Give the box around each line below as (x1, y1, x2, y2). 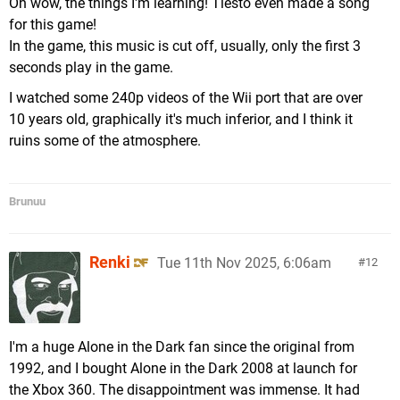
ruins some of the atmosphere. (9, 132, 201, 149)
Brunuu (9, 195, 46, 208)
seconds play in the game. (9, 59, 173, 76)
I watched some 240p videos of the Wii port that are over (9, 89, 362, 106)
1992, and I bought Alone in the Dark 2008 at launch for (9, 360, 357, 377)
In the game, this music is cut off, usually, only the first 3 (9, 37, 361, 54)
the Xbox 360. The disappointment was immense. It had (9, 381, 360, 398)
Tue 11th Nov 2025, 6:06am (157, 254, 331, 271)
